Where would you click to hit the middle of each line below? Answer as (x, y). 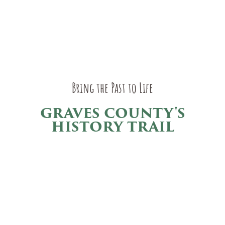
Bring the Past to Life (113, 90)
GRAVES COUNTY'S (113, 113)
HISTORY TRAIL (113, 127)
